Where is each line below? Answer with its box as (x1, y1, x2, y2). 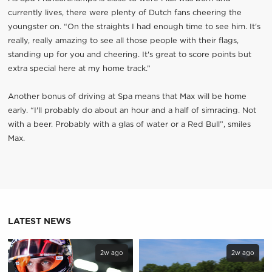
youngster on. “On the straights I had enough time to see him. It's (7, 23, 260, 32)
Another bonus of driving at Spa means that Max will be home (7, 93, 246, 101)
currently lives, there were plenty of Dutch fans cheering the (7, 9, 242, 18)
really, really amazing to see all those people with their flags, (7, 37, 239, 46)
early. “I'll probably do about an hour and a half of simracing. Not (7, 107, 256, 115)
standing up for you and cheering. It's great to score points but (7, 51, 251, 59)
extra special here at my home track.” (7, 65, 151, 73)
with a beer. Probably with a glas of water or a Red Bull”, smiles (7, 121, 251, 129)
